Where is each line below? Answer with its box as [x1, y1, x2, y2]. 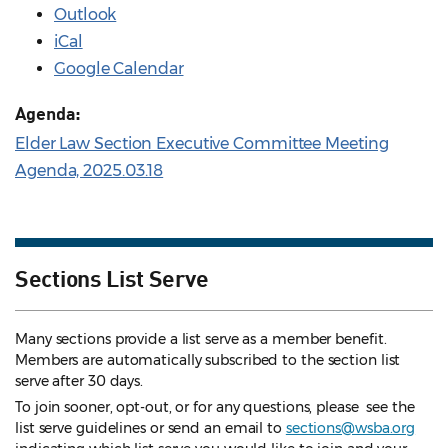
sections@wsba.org [285, 419, 416, 438]
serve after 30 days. [15, 372, 144, 391]
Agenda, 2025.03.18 [15, 161, 164, 181]
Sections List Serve [15, 263, 209, 292]
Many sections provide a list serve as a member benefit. [15, 330, 387, 349]
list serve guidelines [15, 419, 150, 438]
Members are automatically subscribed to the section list [15, 351, 401, 370]
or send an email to [149, 419, 286, 438]
